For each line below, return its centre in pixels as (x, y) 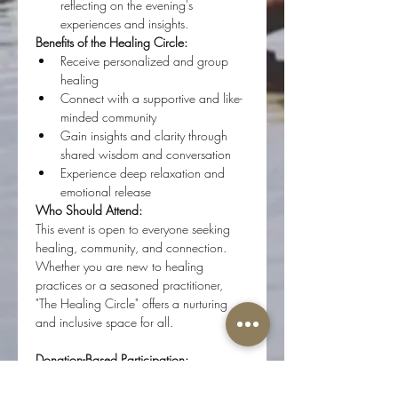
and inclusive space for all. (104, 322)
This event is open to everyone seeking (135, 229)
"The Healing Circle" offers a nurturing (133, 303)
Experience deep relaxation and (144, 173)
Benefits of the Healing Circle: (111, 42)
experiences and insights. (124, 24)
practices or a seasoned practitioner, (131, 285)
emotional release (106, 191)
